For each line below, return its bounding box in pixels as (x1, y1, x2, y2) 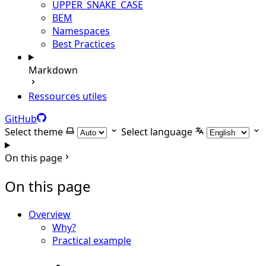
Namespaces (52, 24, 110, 37)
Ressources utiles (28, 90, 107, 103)
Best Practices (52, 37, 115, 50)
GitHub (5, 112, 37, 125)
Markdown (28, 64, 78, 77)
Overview (28, 207, 71, 221)
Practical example (52, 233, 131, 247)
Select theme (5, 125, 63, 138)
